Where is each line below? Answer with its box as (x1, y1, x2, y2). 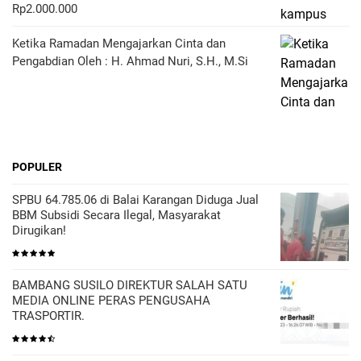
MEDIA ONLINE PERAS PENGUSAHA (12, 293, 210, 308)
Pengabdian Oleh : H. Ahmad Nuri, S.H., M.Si (12, 53, 248, 68)
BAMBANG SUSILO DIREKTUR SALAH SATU (12, 277, 247, 293)
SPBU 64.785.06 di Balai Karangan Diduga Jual (12, 192, 259, 207)
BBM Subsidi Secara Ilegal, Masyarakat (12, 207, 221, 222)
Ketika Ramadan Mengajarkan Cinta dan (12, 35, 226, 51)
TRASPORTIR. (12, 308, 85, 323)
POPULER (12, 160, 62, 173)
